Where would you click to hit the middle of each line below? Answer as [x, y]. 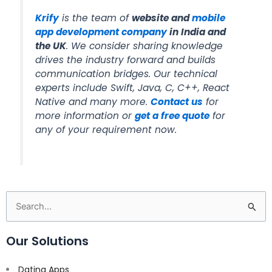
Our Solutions [47, 241]
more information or [85, 115]
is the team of [97, 18]
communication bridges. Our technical [127, 73]
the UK [51, 46]
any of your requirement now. [109, 129]
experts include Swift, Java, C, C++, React [133, 87]
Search [20, 206]
